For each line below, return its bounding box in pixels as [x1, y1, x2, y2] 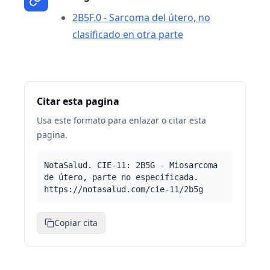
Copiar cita [54, 217, 98, 228]
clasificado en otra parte [72, 28, 183, 41]
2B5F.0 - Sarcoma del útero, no [72, 11, 210, 24]
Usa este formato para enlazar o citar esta [37, 115, 206, 126]
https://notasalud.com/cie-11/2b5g [44, 184, 203, 194]
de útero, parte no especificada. [44, 172, 198, 182]
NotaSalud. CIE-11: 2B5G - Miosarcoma [44, 160, 218, 170]
